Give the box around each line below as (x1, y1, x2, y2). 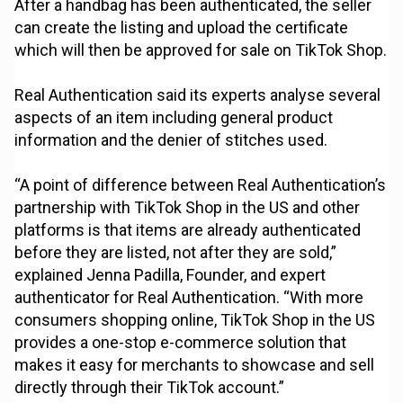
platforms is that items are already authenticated (14, 220, 362, 240)
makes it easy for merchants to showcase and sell (14, 355, 375, 375)
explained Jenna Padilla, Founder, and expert (14, 265, 327, 285)
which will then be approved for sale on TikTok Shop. (14, 40, 388, 60)
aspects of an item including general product (14, 108, 334, 128)
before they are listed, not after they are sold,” (14, 243, 337, 263)
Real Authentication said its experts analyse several (14, 85, 381, 105)
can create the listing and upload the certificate (14, 18, 349, 38)
